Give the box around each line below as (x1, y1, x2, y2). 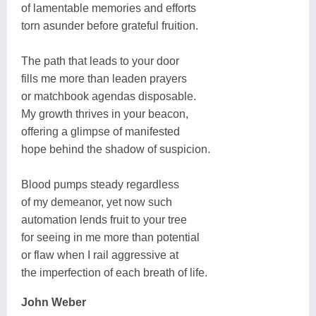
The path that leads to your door (21, 54, 179, 67)
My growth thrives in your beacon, (21, 107, 188, 120)
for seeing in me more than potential (21, 231, 200, 243)
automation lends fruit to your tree (21, 213, 187, 226)
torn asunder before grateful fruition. (21, 19, 198, 32)
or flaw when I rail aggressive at (21, 248, 178, 261)
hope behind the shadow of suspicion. (21, 142, 210, 155)
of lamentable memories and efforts (21, 1, 196, 14)
